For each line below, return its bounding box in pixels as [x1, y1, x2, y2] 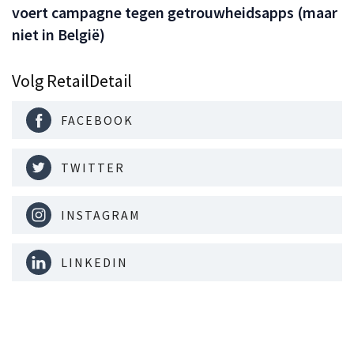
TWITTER [61, 159, 125, 175]
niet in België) [12, 24, 105, 44]
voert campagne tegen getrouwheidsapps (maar [12, 2, 337, 22]
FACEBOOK [61, 111, 134, 128]
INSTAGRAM [61, 206, 141, 223]
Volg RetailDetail [12, 69, 132, 92]
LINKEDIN [61, 254, 128, 270]
